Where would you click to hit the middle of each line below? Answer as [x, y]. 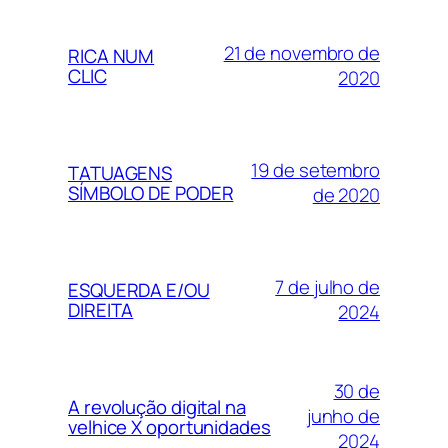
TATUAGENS [120, 172]
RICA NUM [111, 55]
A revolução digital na [157, 406]
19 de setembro [315, 169]
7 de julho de [327, 286]
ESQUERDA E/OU [139, 289]
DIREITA [101, 309]
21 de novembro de [301, 52]
